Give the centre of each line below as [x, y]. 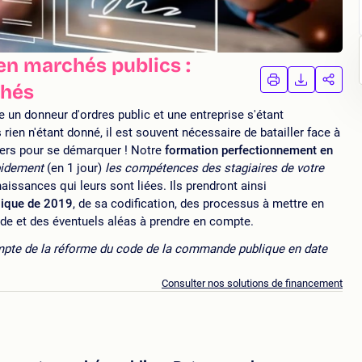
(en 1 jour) [74, 168]
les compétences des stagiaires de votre [213, 168]
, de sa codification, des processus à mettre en [198, 204]
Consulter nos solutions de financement [252, 284]
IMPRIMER [311, 85]
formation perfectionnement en [249, 151]
